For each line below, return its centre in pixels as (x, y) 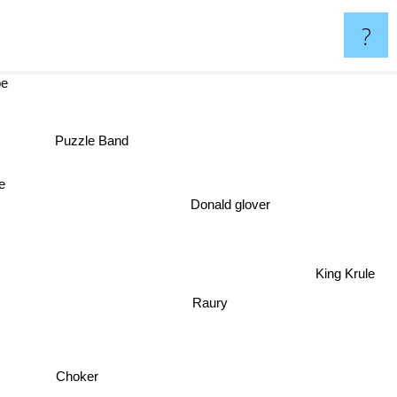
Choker (76, 376)
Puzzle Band (99, 144)
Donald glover (222, 198)
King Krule (347, 277)
